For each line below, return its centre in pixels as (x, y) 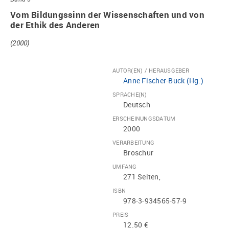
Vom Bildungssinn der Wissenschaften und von (107, 15)
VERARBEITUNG (133, 143)
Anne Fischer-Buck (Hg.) (163, 81)
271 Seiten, (142, 177)
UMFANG (125, 167)
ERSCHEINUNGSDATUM (144, 119)
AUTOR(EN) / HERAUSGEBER (151, 71)
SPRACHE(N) (130, 95)
